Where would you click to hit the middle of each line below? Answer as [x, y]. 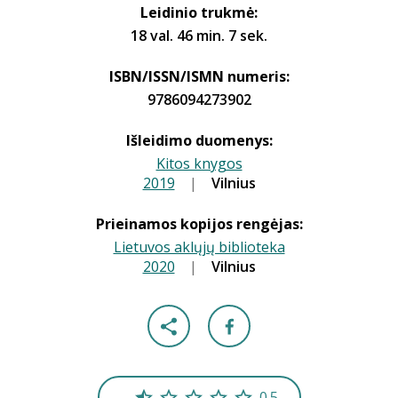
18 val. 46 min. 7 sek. [199, 36]
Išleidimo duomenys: [199, 140]
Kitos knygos [199, 163]
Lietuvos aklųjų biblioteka [199, 247]
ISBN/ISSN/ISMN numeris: [199, 76]
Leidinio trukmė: [199, 12]
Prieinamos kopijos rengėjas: [199, 224]
